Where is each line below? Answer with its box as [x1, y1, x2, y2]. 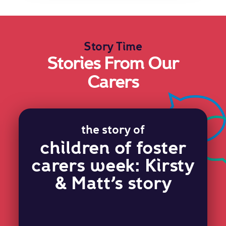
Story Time [84, 39, 142, 54]
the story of [81, 122, 145, 138]
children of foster [40, 136, 186, 160]
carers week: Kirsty [31, 154, 195, 178]
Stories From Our [47, 51, 179, 75]
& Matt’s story [54, 172, 172, 195]
